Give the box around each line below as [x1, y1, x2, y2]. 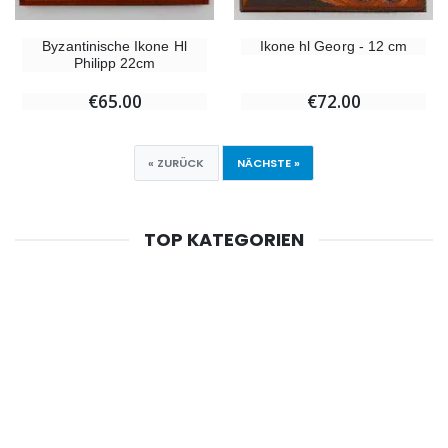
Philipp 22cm [73, 54, 156, 71]
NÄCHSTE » [236, 155, 300, 172]
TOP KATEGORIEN [144, 227, 304, 253]
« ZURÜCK [148, 155, 205, 172]
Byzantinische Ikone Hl [42, 37, 187, 54]
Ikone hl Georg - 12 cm [259, 37, 408, 54]
